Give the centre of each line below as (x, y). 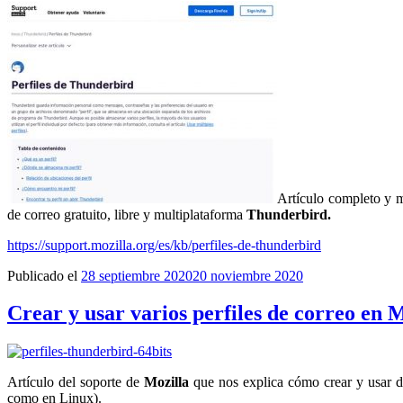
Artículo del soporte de (73, 382)
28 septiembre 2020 (137, 275)
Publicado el (42, 275)
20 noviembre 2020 (248, 275)
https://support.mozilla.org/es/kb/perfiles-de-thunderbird (164, 245)
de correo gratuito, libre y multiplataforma (127, 214)
